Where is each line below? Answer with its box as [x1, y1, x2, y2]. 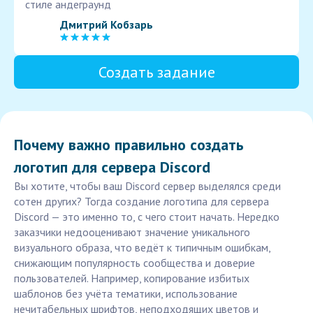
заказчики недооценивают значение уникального [14, 225, 250, 240]
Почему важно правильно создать [14, 135, 244, 155]
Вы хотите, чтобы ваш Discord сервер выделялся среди [14, 179, 281, 194]
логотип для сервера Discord [14, 157, 210, 177]
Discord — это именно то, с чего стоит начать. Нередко [14, 210, 279, 224]
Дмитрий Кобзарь [60, 17, 153, 31]
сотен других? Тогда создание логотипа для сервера [14, 194, 269, 209]
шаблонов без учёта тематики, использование [14, 286, 238, 301]
